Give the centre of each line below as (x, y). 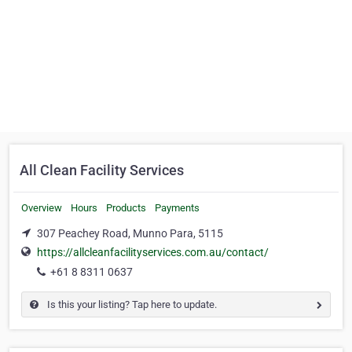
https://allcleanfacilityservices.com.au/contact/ (153, 253)
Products (126, 208)
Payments (177, 208)
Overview (42, 208)
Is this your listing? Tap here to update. (131, 305)
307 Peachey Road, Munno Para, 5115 (130, 233)
